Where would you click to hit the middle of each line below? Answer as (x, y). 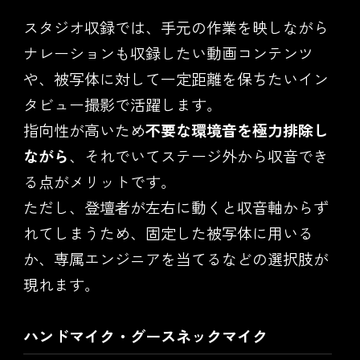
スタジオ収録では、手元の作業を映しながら (176, 27)
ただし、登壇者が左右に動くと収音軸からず (176, 207)
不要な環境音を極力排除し (237, 130)
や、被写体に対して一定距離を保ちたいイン (176, 79)
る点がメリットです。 (99, 182)
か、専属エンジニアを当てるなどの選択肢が (176, 259)
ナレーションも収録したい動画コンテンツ (168, 53)
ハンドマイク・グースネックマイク (145, 336)
